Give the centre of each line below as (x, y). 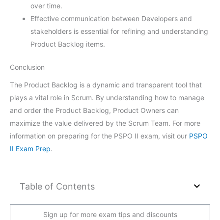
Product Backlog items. (68, 44)
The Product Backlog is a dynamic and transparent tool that (106, 84)
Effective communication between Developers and (111, 19)
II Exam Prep (30, 148)
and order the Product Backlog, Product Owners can (94, 110)
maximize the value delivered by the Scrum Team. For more (105, 123)
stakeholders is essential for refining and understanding (119, 31)
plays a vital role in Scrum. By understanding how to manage (107, 97)
